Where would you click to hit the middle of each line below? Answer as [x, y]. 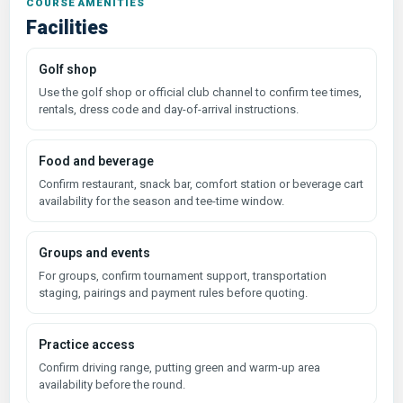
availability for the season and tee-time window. [161, 201]
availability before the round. [112, 384]
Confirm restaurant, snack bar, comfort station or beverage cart [201, 184]
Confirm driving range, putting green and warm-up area [179, 367]
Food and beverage [96, 161]
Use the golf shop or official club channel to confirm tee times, [200, 92]
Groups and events [94, 252]
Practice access [87, 344]
